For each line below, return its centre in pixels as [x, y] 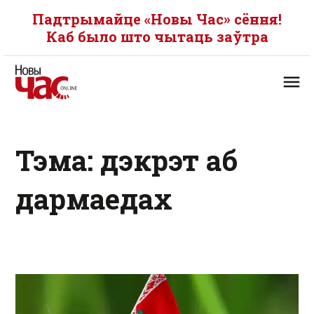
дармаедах [94, 199]
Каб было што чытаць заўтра [157, 36]
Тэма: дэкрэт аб [127, 160]
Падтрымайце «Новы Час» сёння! [157, 19]
